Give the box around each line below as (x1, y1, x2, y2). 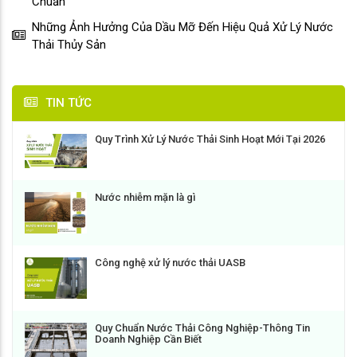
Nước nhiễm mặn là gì (95, 191, 195, 204)
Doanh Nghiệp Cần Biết (95, 333, 202, 346)
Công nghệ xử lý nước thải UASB (95, 257, 245, 269)
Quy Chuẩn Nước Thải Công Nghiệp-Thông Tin (95, 322, 310, 335)
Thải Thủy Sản (32, 37, 106, 52)
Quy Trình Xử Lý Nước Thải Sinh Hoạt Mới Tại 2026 (95, 132, 325, 145)
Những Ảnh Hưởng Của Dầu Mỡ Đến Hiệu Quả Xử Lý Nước (32, 19, 333, 34)
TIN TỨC (45, 95, 92, 110)
